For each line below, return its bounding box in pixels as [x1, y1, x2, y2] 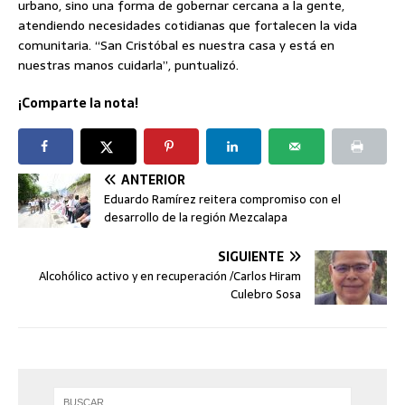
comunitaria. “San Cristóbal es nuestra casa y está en [18, 35, 334, 56]
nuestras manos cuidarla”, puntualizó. [18, 55, 239, 76]
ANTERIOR [121, 170, 185, 191]
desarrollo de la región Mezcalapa [104, 208, 287, 228]
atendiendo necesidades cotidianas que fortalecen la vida [18, 15, 357, 36]
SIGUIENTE [218, 247, 284, 268]
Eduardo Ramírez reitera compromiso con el [104, 190, 341, 210]
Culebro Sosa [231, 285, 301, 305]
